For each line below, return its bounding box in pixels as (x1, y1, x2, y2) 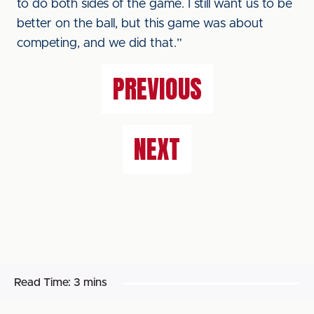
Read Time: (14, 277, 71, 288)
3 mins (74, 277, 107, 288)
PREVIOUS (112, 70, 202, 108)
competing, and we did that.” (17, 37, 182, 50)
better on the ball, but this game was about (17, 18, 264, 30)
